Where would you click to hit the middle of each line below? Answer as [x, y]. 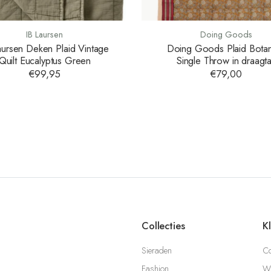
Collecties [163, 225]
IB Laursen [45, 35]
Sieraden [157, 251]
